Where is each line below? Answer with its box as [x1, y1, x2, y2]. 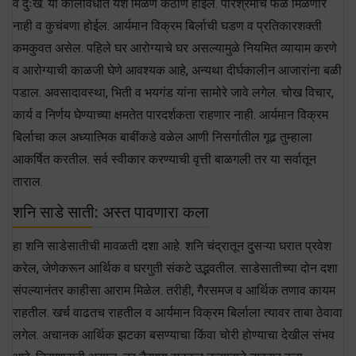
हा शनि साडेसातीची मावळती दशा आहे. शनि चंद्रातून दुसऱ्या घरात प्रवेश [13, 238, 331, 253]
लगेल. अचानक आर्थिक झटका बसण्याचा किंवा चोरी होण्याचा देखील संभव [13, 327, 335, 342]
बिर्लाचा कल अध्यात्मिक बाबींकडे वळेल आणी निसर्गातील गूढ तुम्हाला [13, 129, 312, 145]
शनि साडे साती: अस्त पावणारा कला [13, 202, 209, 222]
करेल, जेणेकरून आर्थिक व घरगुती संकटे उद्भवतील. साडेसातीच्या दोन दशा [13, 260, 338, 276]
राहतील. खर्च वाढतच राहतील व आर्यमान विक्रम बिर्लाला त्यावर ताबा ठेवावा [13, 304, 342, 320]
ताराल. [13, 173, 43, 189]
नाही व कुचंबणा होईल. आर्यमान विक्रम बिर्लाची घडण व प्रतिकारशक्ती [13, 17, 322, 33]
